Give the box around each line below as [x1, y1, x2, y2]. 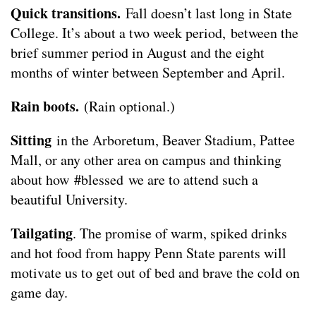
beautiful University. [11, 190, 128, 209]
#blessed [74, 170, 128, 189]
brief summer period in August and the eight [11, 43, 265, 62]
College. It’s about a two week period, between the [11, 23, 298, 42]
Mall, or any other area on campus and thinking [11, 150, 281, 169]
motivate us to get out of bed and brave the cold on [11, 263, 300, 282]
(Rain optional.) [79, 97, 175, 116]
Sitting [11, 130, 51, 150]
